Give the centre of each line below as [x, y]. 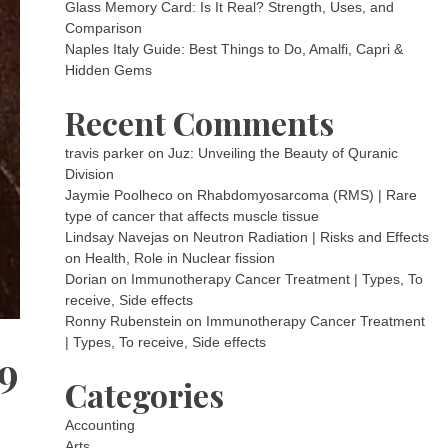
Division [90, 174]
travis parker [105, 153]
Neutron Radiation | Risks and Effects [311, 237]
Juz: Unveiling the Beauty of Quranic [283, 153]
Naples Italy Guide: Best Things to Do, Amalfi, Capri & [234, 49]
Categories [145, 394]
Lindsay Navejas [117, 237]
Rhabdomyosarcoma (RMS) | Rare [307, 195]
